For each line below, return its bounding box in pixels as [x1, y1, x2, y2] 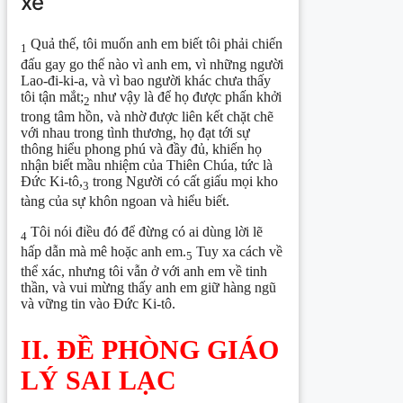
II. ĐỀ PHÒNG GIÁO [21, 335, 279, 365]
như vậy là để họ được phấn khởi [90, 88, 282, 104]
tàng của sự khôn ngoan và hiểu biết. [21, 193, 229, 209]
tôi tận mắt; [21, 88, 84, 104]
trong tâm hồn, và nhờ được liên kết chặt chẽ [21, 108, 273, 124]
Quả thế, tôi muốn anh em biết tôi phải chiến [27, 36, 282, 52]
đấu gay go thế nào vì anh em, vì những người [21, 56, 283, 72]
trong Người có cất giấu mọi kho [89, 173, 278, 189]
